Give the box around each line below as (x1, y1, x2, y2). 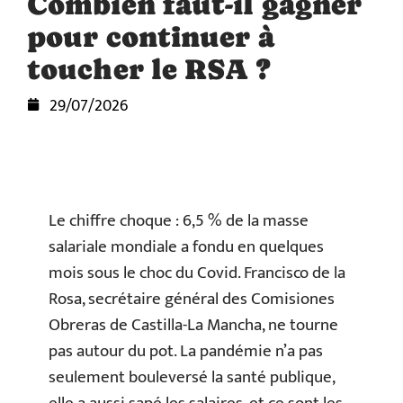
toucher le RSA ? (27, 53, 270, 85)
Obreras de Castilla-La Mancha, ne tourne (49, 311, 338, 339)
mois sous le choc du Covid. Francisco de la (49, 259, 345, 287)
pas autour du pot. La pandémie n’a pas (49, 337, 323, 365)
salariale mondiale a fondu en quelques (49, 233, 324, 261)
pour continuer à (27, 21, 274, 53)
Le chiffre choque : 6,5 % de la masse (49, 207, 309, 235)
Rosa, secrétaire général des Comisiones (49, 285, 335, 313)
